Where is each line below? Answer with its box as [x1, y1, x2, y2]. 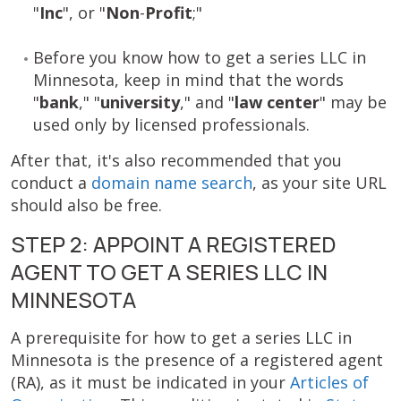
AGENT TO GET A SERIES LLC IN [11, 257, 328, 286]
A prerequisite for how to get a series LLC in [11, 327, 352, 348]
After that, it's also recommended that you [11, 149, 342, 171]
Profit [145, 2, 192, 23]
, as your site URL [252, 172, 387, 193]
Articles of [290, 371, 369, 393]
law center [235, 91, 320, 113]
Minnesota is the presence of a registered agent [11, 349, 383, 371]
